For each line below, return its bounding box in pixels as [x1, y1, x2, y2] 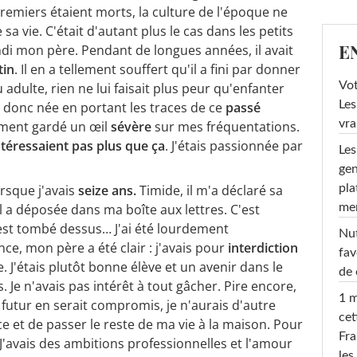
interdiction [225, 238, 298, 257]
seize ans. [78, 181, 139, 199]
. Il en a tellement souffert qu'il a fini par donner [14, 60, 300, 78]
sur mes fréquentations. [155, 117, 300, 135]
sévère [111, 117, 155, 135]
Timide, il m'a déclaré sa [139, 181, 283, 199]
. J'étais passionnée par [165, 136, 303, 155]
